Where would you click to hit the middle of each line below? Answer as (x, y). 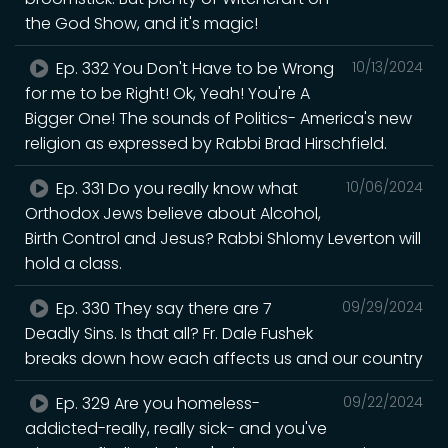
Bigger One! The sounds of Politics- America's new (218, 118)
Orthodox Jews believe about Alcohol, (173, 213)
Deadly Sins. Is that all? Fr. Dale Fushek (169, 333)
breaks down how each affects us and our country (224, 358)
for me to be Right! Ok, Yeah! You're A (167, 93)
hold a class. (73, 263)
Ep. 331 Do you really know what (175, 188)
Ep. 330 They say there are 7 (162, 308)
